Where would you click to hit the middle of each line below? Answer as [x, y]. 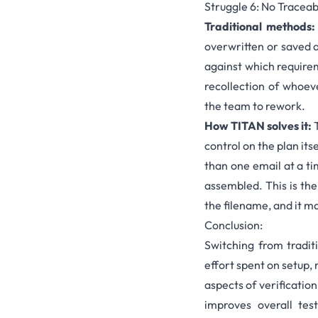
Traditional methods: [260, 27]
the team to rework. [255, 106]
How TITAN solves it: [258, 126]
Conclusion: [234, 225]
